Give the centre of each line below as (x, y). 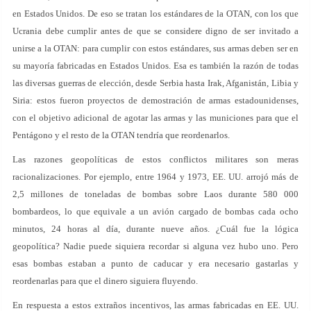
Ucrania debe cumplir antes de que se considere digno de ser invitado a (155, 31)
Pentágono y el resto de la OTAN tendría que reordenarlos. (121, 135)
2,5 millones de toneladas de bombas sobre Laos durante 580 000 (155, 194)
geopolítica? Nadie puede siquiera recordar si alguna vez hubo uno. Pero (155, 246)
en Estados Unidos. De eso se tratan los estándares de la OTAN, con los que (155, 14)
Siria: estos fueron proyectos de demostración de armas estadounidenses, (155, 100)
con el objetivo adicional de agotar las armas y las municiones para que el (155, 118)
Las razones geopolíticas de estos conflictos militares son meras (155, 159)
